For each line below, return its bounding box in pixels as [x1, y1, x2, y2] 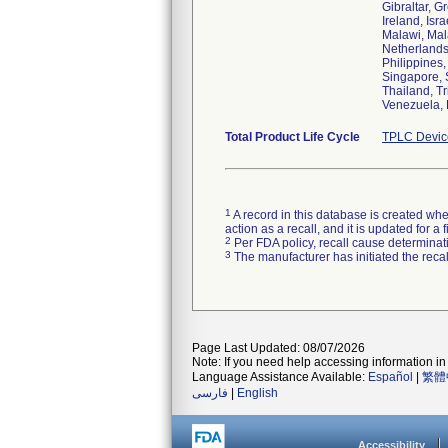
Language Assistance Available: [192, 370, 368, 384]
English [237, 386, 278, 400]
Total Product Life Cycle [225, 130, 360, 144]
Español [368, 370, 413, 384]
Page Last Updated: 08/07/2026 [192, 341, 365, 355]
